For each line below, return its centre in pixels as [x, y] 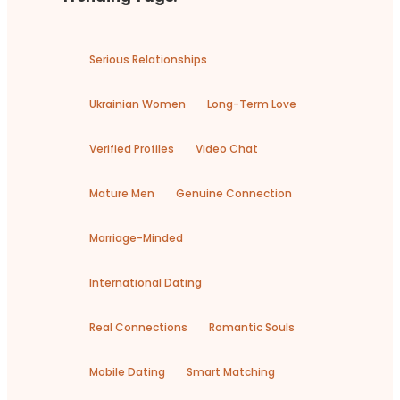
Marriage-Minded [136, 238]
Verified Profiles [132, 149]
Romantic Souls [252, 328]
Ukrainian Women [137, 104]
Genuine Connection [234, 194]
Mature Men [122, 194]
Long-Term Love [252, 104]
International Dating [146, 283]
